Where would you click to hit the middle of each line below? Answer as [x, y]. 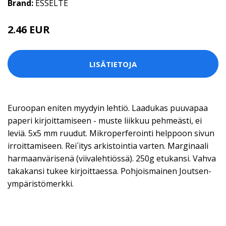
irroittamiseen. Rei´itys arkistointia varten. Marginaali [108, 146]
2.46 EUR [29, 30]
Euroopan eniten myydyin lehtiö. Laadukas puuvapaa [108, 108]
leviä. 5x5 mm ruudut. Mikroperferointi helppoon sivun [111, 133]
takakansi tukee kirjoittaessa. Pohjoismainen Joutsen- [109, 171]
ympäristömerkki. [41, 184]
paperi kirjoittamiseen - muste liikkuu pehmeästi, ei [105, 121]
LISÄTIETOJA [113, 64]
